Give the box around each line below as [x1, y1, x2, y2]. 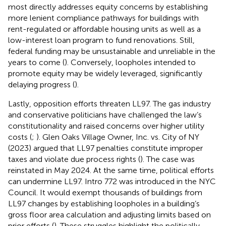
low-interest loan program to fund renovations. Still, [8, 35, 195, 45]
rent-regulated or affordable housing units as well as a [8, 24, 201, 34]
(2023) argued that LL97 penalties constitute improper [8, 143, 203, 153]
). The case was [140, 154, 195, 164]
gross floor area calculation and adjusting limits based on [8, 210, 211, 219]
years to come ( [8, 58, 65, 67]
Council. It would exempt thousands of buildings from [8, 188, 202, 197]
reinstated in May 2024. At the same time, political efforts [8, 165, 214, 175]
